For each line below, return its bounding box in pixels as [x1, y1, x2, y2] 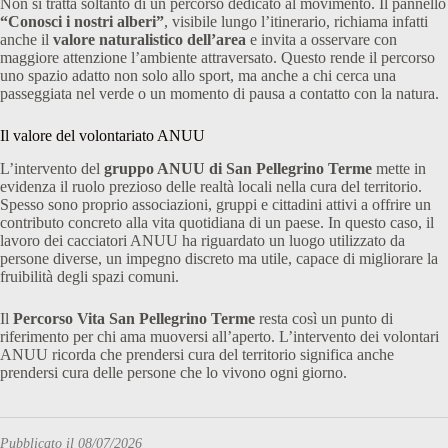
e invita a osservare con [246, 31, 397, 49]
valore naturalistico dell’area [49, 31, 246, 49]
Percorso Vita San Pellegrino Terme [13, 309, 255, 327]
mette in [372, 159, 426, 177]
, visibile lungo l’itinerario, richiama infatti [164, 13, 428, 31]
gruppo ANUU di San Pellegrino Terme [104, 159, 372, 177]
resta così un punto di [255, 309, 393, 327]
